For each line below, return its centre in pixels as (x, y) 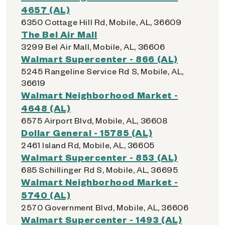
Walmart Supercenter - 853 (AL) (99, 157)
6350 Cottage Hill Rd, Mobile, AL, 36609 (101, 22)
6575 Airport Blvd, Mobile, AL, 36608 (94, 120)
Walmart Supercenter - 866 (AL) (99, 59)
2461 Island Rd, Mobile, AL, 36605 (88, 145)
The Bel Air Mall (59, 34)
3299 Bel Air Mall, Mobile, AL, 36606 (93, 46)
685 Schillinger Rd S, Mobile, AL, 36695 (100, 170)
